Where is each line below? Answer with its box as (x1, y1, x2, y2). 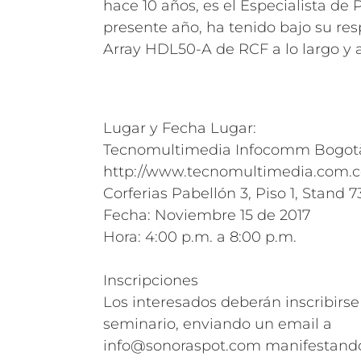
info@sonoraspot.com (103, 337, 261, 355)
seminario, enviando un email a (103, 315, 332, 333)
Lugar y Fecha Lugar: (103, 119, 256, 137)
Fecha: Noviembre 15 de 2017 (103, 206, 310, 224)
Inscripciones (103, 272, 198, 289)
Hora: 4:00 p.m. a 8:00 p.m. (103, 228, 297, 246)
